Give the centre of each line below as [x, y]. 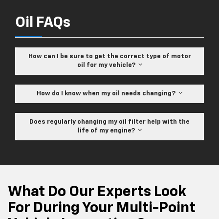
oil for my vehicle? [108, 65]
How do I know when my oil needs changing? [108, 93]
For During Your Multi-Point [102, 208]
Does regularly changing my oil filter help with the [109, 122]
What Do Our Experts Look [97, 192]
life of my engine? [108, 131]
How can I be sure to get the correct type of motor [109, 56]
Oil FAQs [43, 23]
